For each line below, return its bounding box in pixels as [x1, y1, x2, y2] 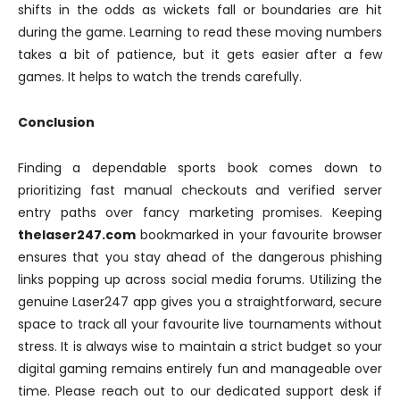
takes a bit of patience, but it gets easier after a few [18, 46, 382, 64]
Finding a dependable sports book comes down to [18, 159, 382, 178]
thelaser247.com [18, 226, 136, 245]
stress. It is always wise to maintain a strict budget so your [18, 337, 382, 356]
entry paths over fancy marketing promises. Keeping [18, 204, 382, 222]
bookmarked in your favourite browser [136, 226, 382, 245]
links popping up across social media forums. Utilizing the [18, 271, 382, 289]
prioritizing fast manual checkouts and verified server [18, 181, 382, 200]
